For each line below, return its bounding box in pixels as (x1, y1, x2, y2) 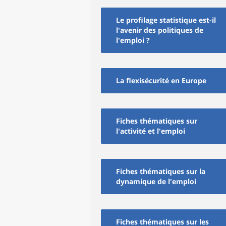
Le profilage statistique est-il (116, 15, 216, 25)
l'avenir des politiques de (116, 25, 203, 35)
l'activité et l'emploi (116, 126, 185, 136)
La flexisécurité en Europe (116, 76, 206, 85)
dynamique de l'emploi (116, 177, 196, 186)
